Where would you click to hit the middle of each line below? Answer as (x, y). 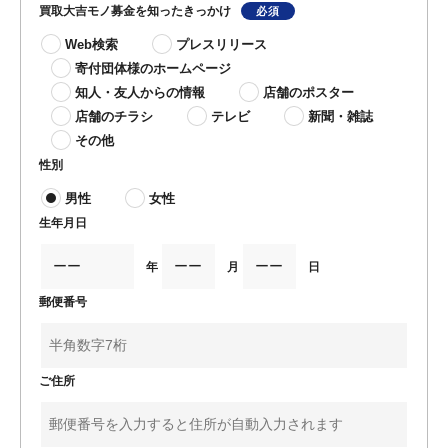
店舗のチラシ (114, 116)
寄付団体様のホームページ (153, 68)
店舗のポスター (308, 92)
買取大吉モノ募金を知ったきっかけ (135, 10)
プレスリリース (221, 44)
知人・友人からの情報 (140, 92)
